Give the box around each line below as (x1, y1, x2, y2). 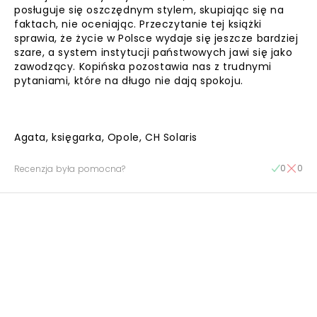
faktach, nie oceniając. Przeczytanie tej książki (14, 17, 262, 31)
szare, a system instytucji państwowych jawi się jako (14, 45, 293, 59)
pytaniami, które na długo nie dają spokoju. (14, 74, 243, 88)
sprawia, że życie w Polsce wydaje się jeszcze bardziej (14, 31, 299, 45)
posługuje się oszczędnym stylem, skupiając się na (14, 3, 284, 17)
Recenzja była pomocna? (14, 162, 126, 175)
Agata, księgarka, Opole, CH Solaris (14, 130, 197, 144)
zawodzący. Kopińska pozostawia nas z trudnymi (14, 59, 272, 74)
